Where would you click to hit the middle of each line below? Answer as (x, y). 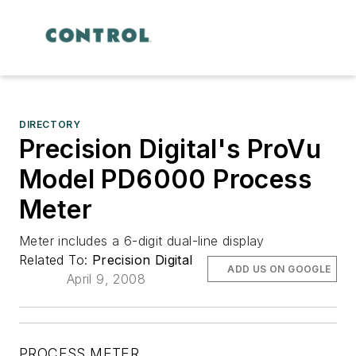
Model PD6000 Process (165, 179)
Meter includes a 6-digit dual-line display (142, 240)
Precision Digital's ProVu (170, 149)
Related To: (56, 259)
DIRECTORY (50, 124)
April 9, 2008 (106, 279)
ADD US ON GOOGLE (279, 269)
